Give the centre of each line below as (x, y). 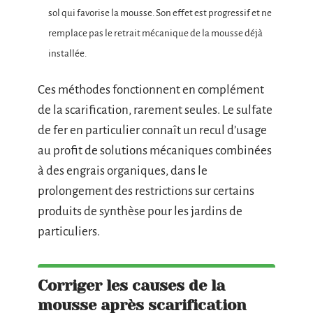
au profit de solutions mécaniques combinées (155, 150)
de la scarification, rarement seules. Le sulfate (155, 110)
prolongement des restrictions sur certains (146, 191)
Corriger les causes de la (131, 285)
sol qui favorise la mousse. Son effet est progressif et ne (160, 13)
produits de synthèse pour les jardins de (140, 211)
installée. (67, 54)
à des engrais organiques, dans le (123, 170)
